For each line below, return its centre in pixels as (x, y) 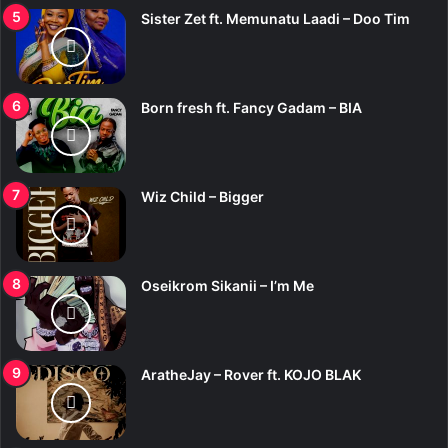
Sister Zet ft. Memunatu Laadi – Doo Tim (275, 19)
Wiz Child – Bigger (202, 197)
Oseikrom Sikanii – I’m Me (227, 286)
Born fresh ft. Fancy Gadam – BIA (251, 108)
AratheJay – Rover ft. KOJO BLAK (251, 375)
